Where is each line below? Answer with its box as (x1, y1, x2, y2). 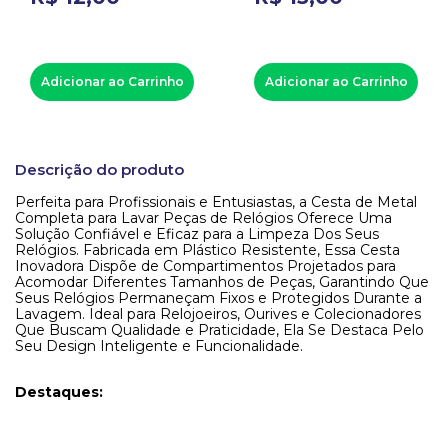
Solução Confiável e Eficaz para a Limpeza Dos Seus (15, 225, 379, 243)
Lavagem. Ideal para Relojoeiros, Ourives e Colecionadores (15, 305, 421, 323)
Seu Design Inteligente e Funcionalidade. (15, 337, 303, 355)
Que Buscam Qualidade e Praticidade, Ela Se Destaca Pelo (15, 321, 424, 339)
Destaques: (15, 383, 103, 401)
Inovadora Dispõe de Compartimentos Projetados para (15, 257, 396, 275)
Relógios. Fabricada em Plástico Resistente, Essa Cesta (15, 241, 400, 259)
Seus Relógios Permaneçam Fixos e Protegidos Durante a (15, 289, 422, 307)
